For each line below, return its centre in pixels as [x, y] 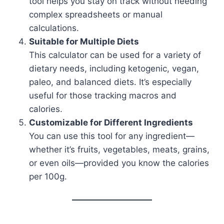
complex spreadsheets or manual [96, 14]
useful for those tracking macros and [103, 95]
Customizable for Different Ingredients [111, 122]
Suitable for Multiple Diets [84, 41]
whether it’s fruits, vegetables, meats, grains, [119, 149]
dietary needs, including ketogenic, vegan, [114, 68]
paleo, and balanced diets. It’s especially [110, 82]
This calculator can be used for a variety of [115, 55]
